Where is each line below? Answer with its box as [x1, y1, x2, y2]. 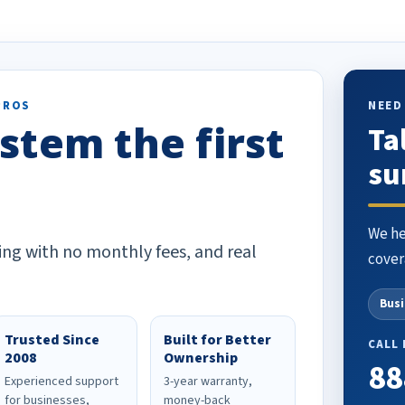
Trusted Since [5, 330, 100, 350]
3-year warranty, [163, 372, 252, 391]
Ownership [163, 348, 238, 368]
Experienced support [5, 372, 119, 391]
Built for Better [163, 330, 271, 350]
